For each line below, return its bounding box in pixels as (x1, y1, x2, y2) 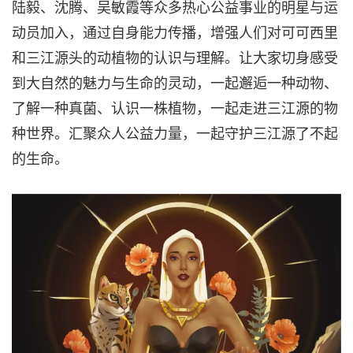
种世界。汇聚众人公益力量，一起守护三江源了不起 (12, 121, 338, 143)
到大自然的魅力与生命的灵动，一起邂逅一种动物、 (12, 71, 338, 92)
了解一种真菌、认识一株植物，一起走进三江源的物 (12, 96, 338, 117)
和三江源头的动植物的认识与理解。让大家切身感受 (12, 46, 338, 67)
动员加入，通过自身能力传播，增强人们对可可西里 (12, 20, 338, 42)
